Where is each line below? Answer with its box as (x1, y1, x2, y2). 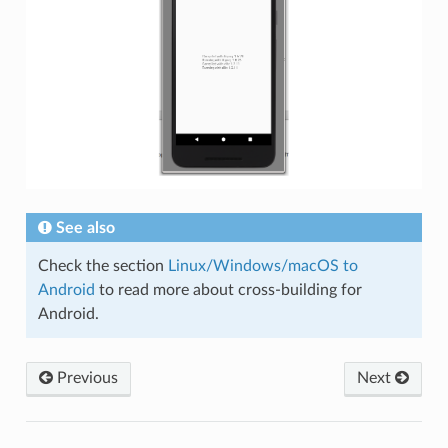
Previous (52, 370, 118, 387)
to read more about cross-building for (94, 282, 362, 299)
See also (55, 220, 115, 237)
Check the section (37, 258, 168, 275)
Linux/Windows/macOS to (167, 258, 358, 275)
